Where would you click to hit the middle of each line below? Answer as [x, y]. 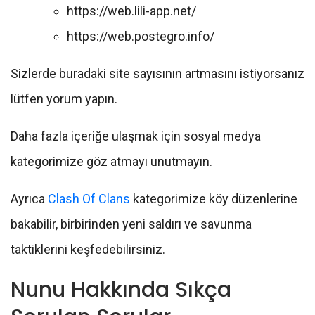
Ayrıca [29, 198]
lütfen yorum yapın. [64, 98]
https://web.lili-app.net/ [131, 11]
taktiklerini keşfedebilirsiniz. [88, 249]
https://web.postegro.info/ [141, 36]
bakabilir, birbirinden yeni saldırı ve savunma [131, 224]
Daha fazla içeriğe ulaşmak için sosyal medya [136, 136]
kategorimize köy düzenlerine [214, 198]
